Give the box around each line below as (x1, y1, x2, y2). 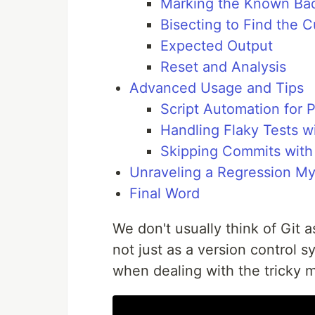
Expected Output (160, 37, 273, 55)
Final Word (129, 185, 200, 202)
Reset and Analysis (160, 58, 286, 76)
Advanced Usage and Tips (129, 79, 304, 97)
